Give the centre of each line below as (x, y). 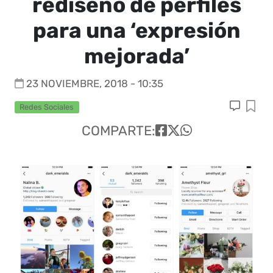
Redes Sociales (47, 107)
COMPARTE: (118, 131)
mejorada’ (136, 56)
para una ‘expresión (136, 30)
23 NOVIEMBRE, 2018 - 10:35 (95, 83)
